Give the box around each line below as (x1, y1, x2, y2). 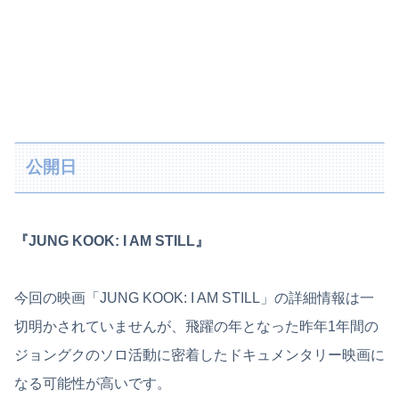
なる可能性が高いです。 (14, 375, 171, 391)
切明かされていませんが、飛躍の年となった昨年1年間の (14, 318, 379, 334)
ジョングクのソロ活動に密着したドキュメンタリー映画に (14, 346, 385, 362)
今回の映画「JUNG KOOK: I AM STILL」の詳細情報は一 (14, 289, 374, 305)
